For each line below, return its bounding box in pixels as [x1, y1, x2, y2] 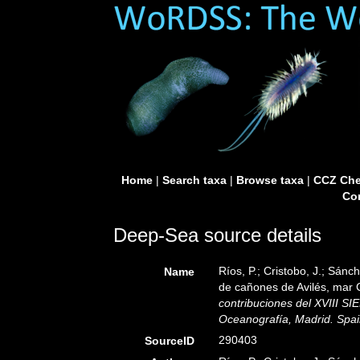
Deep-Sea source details [113, 224, 321, 246]
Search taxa [162, 174, 227, 186]
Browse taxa [235, 174, 304, 186]
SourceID [145, 334, 195, 347]
